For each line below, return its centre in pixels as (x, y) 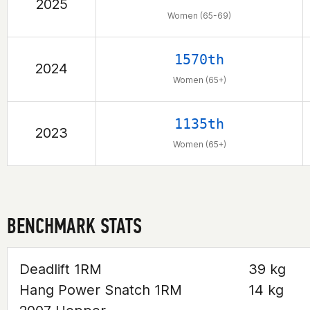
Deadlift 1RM (61, 269)
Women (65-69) (199, 16)
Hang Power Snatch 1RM (101, 290)
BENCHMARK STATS (74, 226)
